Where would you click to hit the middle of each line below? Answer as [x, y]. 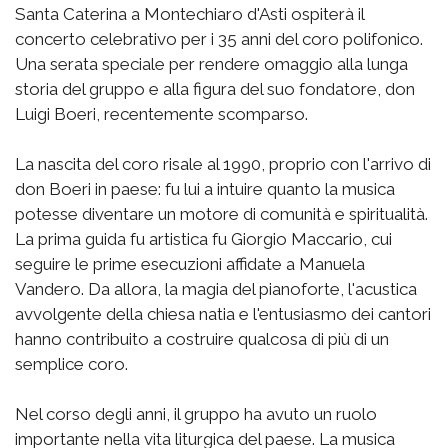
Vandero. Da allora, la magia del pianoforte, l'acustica [216, 289]
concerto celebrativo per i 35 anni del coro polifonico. [219, 39]
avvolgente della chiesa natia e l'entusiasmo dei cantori [223, 314]
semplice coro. [71, 364]
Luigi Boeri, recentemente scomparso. [161, 114]
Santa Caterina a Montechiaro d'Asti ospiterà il [189, 14]
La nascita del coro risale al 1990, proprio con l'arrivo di [223, 164]
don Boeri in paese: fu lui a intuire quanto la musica [205, 189]
